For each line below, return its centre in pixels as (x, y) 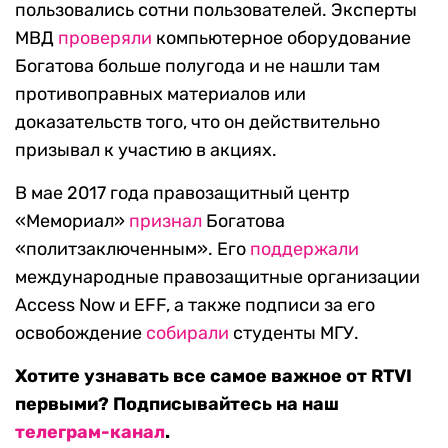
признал (165, 221)
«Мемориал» (72, 221)
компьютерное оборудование (281, 38)
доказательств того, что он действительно (197, 122)
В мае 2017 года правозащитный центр (182, 193)
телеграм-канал (90, 432)
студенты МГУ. (294, 333)
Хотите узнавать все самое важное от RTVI (213, 376)
